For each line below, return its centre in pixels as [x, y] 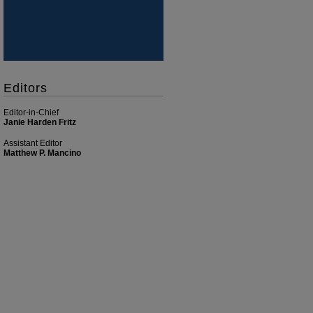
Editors [26, 88]
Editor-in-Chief [31, 112]
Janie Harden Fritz [40, 122]
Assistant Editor [33, 143]
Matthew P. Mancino [42, 153]
